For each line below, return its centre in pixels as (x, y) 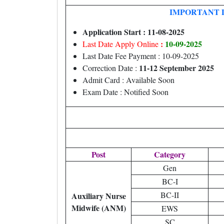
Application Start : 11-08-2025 (133, 32)
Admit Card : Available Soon (128, 80)
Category (170, 154)
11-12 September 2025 (176, 68)
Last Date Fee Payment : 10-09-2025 (141, 56)
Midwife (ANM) (98, 208)
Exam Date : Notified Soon (125, 92)
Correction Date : (111, 68)
